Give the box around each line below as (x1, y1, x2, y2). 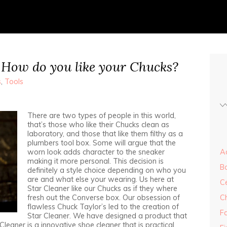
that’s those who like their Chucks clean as (27, 120, 169, 129)
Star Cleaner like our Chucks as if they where (27, 184, 177, 193)
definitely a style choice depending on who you (27, 166, 186, 175)
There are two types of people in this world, (27, 111, 176, 120)
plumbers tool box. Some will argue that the (27, 138, 176, 147)
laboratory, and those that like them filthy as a (27, 129, 183, 138)
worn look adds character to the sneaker (27, 147, 165, 157)
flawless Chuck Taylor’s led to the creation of (27, 202, 179, 211)
